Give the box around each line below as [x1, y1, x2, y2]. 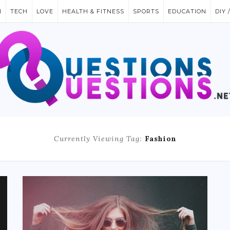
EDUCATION [168, 8, 206, 15]
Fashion [144, 133, 177, 143]
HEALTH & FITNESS [62, 8, 124, 15]
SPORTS [133, 8, 159, 15]
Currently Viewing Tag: [53, 133, 145, 143]
